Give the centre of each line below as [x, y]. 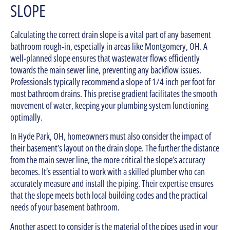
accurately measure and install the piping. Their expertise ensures [112, 184]
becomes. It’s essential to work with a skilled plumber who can [108, 172]
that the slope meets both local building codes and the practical [109, 195]
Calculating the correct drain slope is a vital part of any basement [111, 34]
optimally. [26, 117]
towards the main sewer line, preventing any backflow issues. [106, 70]
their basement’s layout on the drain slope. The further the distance [115, 148]
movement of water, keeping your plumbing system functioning [109, 105]
